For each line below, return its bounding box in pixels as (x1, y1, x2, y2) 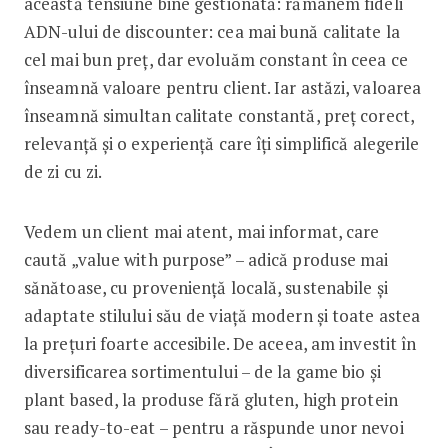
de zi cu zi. (23, 159, 103, 183)
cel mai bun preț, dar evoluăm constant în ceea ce (23, 47, 408, 71)
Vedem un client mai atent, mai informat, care (23, 219, 380, 243)
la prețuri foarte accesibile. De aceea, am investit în (23, 331, 417, 355)
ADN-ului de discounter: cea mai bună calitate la (23, 19, 400, 43)
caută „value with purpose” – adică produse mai (23, 247, 389, 271)
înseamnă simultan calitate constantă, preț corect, (23, 103, 414, 127)
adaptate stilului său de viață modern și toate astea (23, 303, 421, 327)
